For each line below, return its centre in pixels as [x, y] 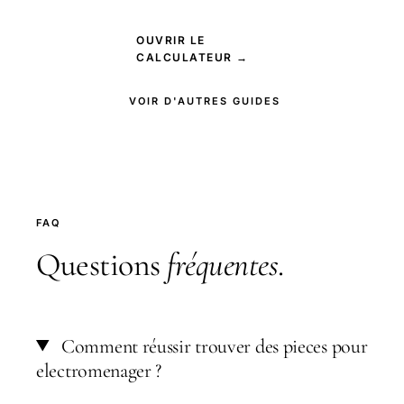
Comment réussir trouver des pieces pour [212, 346]
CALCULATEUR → [193, 57]
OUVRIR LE [171, 40]
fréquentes [222, 264]
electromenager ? [99, 370]
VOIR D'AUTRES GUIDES [205, 101]
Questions [101, 264]
